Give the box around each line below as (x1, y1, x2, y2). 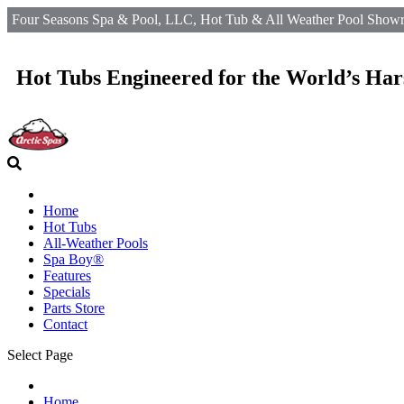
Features (43, 267, 91, 283)
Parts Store (43, 299, 105, 316)
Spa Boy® (43, 251, 104, 267)
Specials (43, 283, 90, 299)
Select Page (7, 346, 73, 363)
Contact (43, 316, 87, 332)
